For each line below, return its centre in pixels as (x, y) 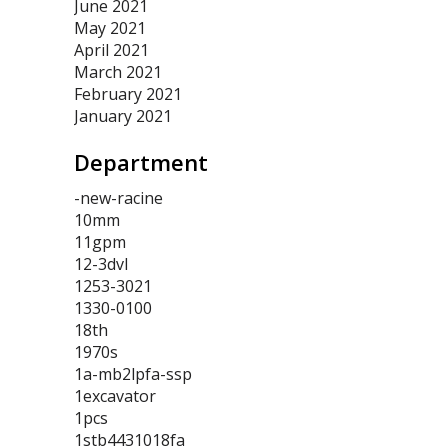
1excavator (115, 396)
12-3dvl (101, 264)
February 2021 (128, 94)
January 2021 (123, 116)
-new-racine (118, 198)
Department (141, 162)
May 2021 (110, 28)
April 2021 (111, 50)
